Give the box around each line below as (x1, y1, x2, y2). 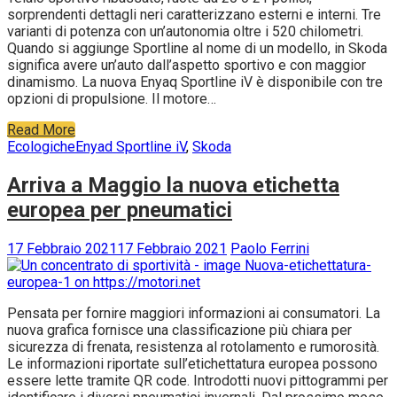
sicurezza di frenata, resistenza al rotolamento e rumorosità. (7, 339, 379, 355)
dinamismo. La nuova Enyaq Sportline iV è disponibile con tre (7, 74, 383, 91)
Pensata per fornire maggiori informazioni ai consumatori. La (7, 305, 380, 322)
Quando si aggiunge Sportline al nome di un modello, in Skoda (7, 40, 387, 58)
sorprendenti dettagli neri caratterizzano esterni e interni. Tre (7, 6, 381, 24)
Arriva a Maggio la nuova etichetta (7, 173, 339, 198)
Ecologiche (7, 138, 75, 156)
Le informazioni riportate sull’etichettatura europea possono (7, 355, 378, 372)
